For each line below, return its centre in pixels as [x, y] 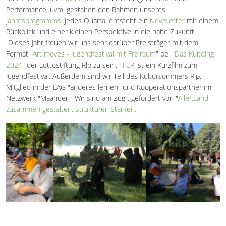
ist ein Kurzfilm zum [166, 65]
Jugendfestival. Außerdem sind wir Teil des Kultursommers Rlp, [104, 76]
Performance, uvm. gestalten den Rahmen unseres [86, 10]
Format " [19, 54]
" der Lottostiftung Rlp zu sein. [71, 65]
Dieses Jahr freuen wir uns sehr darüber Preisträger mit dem [102, 43]
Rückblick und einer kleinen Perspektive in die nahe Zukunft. [101, 32]
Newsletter [167, 21]
